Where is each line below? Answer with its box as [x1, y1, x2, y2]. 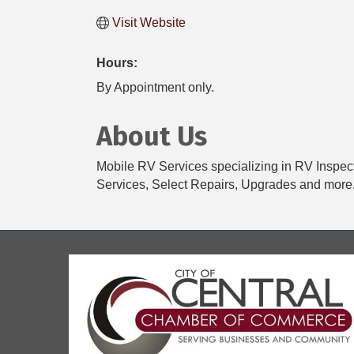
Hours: [96, 56, 137, 70]
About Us [96, 120, 207, 153]
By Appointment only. [96, 81, 214, 95]
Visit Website [112, 16, 186, 30]
